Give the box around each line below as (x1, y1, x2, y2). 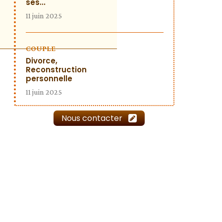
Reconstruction (26, 64, 87, 75)
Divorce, (26, 55, 57, 66)
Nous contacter (61, 112, 122, 124)
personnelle (26, 73, 72, 84)
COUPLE (26, 44, 55, 53)
